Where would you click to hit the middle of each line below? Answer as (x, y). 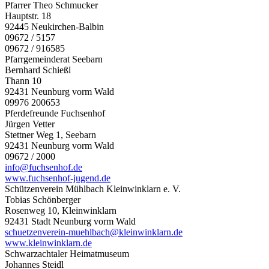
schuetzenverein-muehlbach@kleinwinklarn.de (94, 232)
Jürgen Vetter (30, 124)
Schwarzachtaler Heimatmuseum (67, 253)
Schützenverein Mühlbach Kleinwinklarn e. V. (93, 189)
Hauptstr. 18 (28, 16)
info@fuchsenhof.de (44, 167)
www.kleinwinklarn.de (48, 243)
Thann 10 (23, 80)
